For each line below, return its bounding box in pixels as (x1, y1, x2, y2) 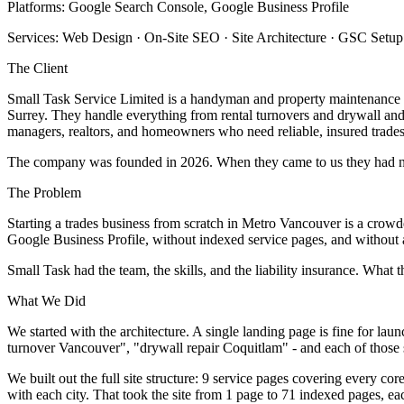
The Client (7, 60, 68, 76)
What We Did (7, 292, 86, 308)
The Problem (7, 184, 81, 200)
